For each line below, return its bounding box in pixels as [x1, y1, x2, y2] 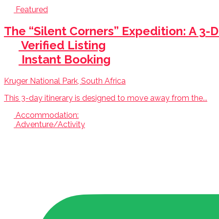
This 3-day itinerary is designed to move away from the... [4, 93, 207, 103]
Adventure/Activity [16, 120, 85, 130]
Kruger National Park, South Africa [4, 76, 126, 86]
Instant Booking [22, 52, 110, 67]
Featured [14, 5, 48, 15]
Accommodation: [16, 110, 79, 120]
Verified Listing [21, 38, 106, 53]
